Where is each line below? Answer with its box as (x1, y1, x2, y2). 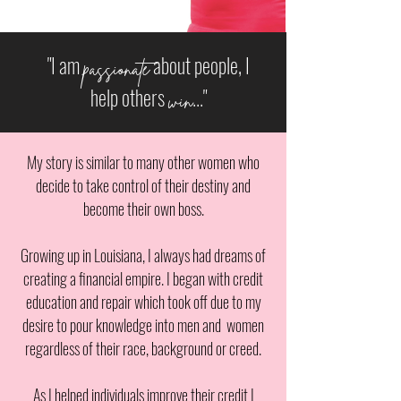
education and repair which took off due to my (25, 290, 261, 313)
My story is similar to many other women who (27, 150, 260, 174)
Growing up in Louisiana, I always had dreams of (21, 243, 266, 267)
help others (90, 82, 168, 113)
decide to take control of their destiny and (36, 174, 251, 197)
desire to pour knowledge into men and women (22, 313, 264, 337)
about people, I (149, 50, 250, 81)
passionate (83, 55, 149, 82)
